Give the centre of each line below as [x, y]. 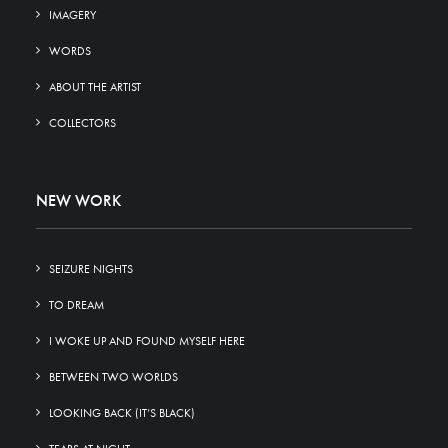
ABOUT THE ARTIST [95, 87]
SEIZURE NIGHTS [91, 269]
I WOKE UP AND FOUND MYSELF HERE [147, 341]
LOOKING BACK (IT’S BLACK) [122, 413]
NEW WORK [78, 200]
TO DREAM [76, 305]
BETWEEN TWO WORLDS [113, 377]
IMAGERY [72, 15]
